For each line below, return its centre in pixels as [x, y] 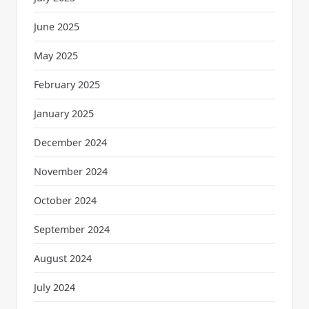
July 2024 [54, 288]
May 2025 [56, 56]
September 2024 [72, 230]
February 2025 [67, 85]
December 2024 [70, 143]
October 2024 [65, 201]
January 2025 [64, 114]
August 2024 [63, 259]
